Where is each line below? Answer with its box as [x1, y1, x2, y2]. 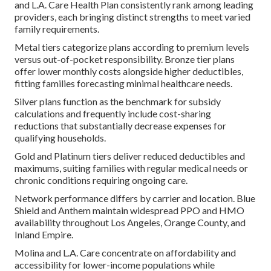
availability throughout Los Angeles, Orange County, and [15, 217, 246, 229]
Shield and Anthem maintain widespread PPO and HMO [15, 204, 244, 217]
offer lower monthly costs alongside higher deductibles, [15, 65, 243, 77]
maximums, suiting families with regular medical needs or [15, 162, 248, 174]
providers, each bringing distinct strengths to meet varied [15, 11, 250, 23]
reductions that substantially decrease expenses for [15, 120, 226, 132]
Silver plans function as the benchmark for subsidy [15, 96, 221, 108]
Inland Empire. [15, 229, 73, 241]
